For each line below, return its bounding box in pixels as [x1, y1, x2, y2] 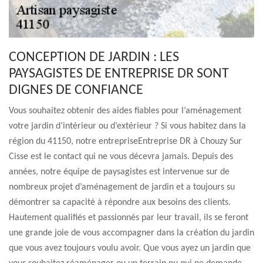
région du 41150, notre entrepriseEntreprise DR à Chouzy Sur [9, 137, 242, 146]
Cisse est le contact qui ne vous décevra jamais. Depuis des [9, 152, 233, 161]
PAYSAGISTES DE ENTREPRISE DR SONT [9, 67, 229, 81]
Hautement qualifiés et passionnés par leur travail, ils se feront [9, 213, 248, 222]
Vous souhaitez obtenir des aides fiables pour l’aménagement [9, 106, 241, 116]
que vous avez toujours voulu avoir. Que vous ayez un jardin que [9, 244, 251, 253]
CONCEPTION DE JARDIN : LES [9, 50, 179, 65]
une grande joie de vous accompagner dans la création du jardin [9, 228, 254, 238]
